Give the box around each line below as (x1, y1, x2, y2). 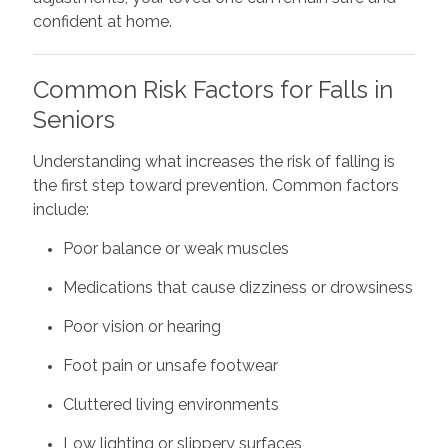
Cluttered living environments (62, 395, 279, 414)
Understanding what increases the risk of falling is (32, 152, 395, 171)
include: (32, 200, 89, 219)
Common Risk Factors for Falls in (32, 75, 393, 104)
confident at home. (32, 12, 172, 31)
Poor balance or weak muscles (62, 239, 289, 258)
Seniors (32, 105, 115, 134)
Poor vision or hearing (62, 317, 221, 336)
